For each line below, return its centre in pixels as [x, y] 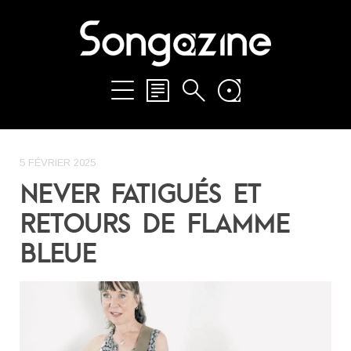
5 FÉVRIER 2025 [58, 162]
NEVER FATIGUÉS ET [140, 192]
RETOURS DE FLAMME [155, 222]
